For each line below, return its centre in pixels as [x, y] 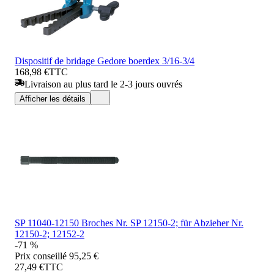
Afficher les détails [53, 98]
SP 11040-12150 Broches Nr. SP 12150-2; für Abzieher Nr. [129, 223]
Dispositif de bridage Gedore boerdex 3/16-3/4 [105, 61]
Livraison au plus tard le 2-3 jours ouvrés [103, 84]
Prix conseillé [41, 256]
